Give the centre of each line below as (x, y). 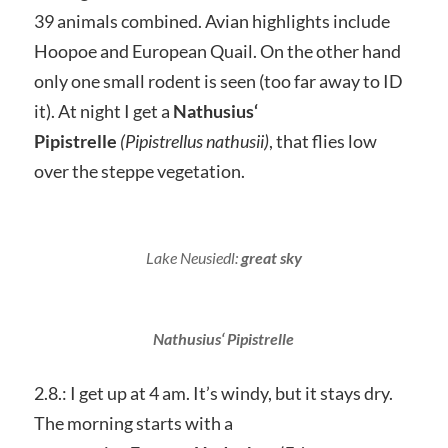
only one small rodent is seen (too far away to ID (218, 81)
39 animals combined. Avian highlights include (211, 21)
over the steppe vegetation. (139, 171)
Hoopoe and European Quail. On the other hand (217, 51)
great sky (271, 258)
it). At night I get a (103, 111)
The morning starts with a (133, 423)
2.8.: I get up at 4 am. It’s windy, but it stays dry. (213, 393)
